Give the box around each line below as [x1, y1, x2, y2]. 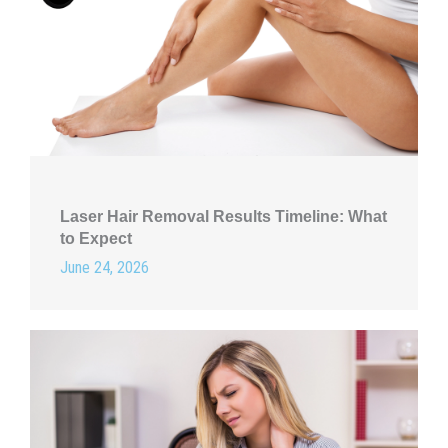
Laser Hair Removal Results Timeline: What [60, 207, 387, 225]
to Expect [60, 229, 132, 247]
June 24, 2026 [60, 257, 149, 277]
